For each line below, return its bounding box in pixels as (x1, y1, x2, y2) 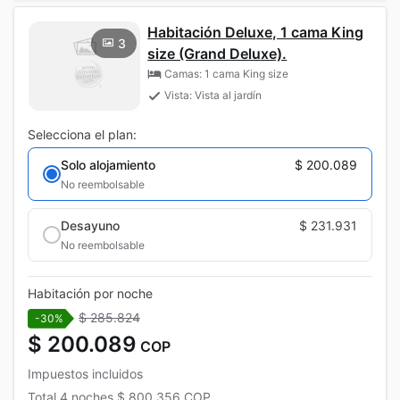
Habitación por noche (28, 285, 153, 301)
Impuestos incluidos (28, 365, 143, 381)
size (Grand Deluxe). (147, 44, 287, 62)
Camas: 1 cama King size (164, 66, 289, 80)
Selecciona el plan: (28, 126, 137, 142)
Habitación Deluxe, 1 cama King (147, 22, 364, 41)
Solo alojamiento (61, 156, 155, 172)
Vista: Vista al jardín (164, 87, 262, 102)
